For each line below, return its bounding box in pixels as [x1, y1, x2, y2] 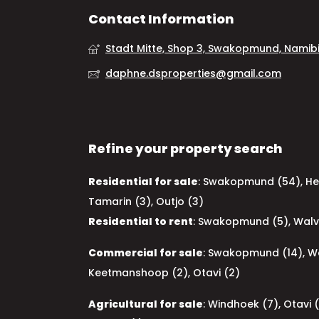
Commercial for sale [88, 246, 203, 260]
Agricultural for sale [88, 297, 203, 311]
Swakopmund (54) [203, 174, 300, 189]
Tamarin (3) [88, 194, 151, 209]
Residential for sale [88, 174, 198, 189]
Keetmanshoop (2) [88, 266, 188, 280]
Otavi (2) [193, 266, 240, 280]
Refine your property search [88, 140, 283, 157]
